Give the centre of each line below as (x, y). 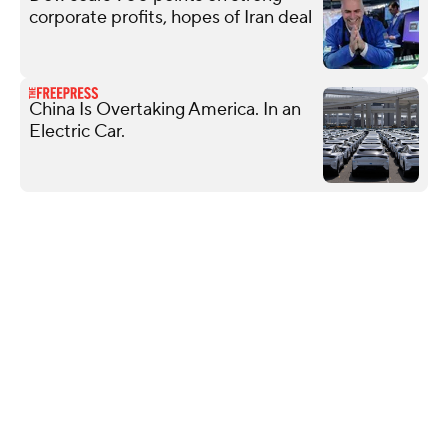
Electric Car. (77, 131)
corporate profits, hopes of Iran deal (170, 17)
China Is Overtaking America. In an (165, 109)
